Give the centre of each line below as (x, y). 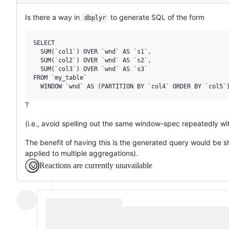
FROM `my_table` (60, 77)
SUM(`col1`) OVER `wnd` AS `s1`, (92, 51)
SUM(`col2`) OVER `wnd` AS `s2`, (92, 60)
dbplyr (95, 18)
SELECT (44, 43)
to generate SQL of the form (156, 17)
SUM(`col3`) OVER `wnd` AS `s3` (90, 69)
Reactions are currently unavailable (96, 165)
